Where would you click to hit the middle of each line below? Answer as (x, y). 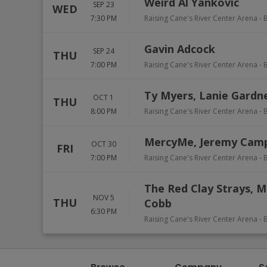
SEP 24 (103, 51)
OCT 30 (103, 144)
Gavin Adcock (180, 49)
